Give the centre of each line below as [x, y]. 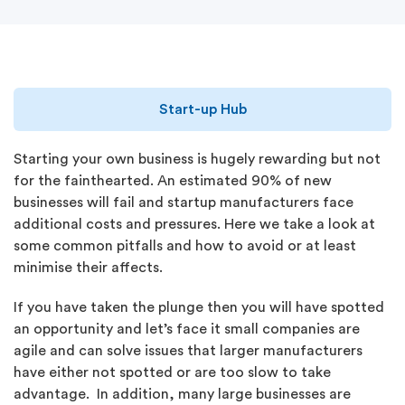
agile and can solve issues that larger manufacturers [188, 351]
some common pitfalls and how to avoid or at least [185, 246]
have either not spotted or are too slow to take [172, 372]
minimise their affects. [88, 268]
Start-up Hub [202, 109]
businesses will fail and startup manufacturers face [184, 202]
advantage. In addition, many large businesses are [182, 394]
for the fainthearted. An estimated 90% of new [173, 181]
